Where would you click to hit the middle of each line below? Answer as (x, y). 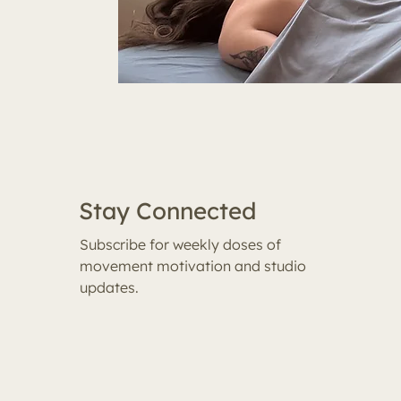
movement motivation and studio (192, 266)
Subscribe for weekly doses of (180, 244)
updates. (109, 287)
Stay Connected (167, 211)
